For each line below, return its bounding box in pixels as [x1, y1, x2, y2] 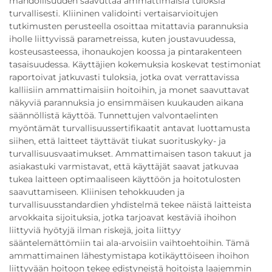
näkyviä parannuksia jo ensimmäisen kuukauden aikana [9, 97, 243, 108]
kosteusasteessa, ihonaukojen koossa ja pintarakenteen [9, 46, 242, 57]
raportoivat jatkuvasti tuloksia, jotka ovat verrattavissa [9, 72, 239, 83]
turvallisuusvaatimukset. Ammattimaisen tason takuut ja [9, 148, 251, 159]
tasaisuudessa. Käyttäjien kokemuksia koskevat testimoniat [9, 59, 261, 70]
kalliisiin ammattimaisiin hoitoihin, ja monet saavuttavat [9, 84, 250, 95]
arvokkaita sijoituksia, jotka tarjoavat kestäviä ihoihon [9, 212, 236, 223]
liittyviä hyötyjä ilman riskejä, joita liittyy [9, 225, 181, 236]
